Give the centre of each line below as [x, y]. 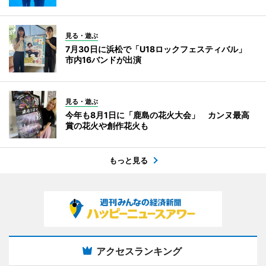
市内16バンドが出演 [103, 60]
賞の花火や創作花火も [107, 126]
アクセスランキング [139, 251]
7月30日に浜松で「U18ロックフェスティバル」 [160, 49]
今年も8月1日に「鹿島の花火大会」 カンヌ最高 [157, 115]
